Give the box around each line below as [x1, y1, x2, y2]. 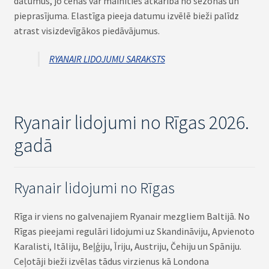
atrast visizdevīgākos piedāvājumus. [13, 24, 160, 37]
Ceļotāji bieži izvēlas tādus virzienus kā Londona [13, 255, 209, 268]
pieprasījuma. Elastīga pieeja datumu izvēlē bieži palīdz [13, 9, 239, 22]
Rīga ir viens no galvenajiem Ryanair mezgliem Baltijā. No [13, 210, 250, 223]
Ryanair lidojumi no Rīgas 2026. [13, 110, 249, 134]
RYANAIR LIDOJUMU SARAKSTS [49, 53, 165, 65]
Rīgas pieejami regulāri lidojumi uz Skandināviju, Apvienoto [13, 225, 255, 238]
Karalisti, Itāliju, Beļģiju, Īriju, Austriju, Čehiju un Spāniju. [13, 240, 241, 253]
